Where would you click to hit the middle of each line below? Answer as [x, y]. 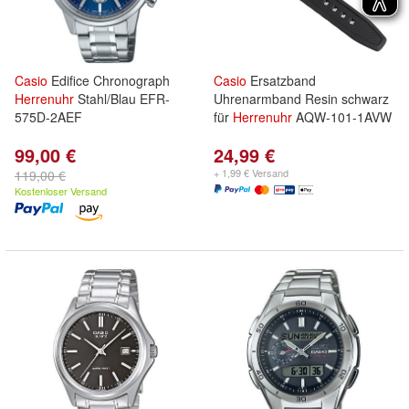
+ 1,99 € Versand [251, 173]
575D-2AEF [48, 117]
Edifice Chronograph [109, 80]
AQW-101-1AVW [342, 117]
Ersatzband [281, 80]
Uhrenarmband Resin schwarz [301, 99]
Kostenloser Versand [61, 191]
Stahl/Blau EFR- [122, 99]
